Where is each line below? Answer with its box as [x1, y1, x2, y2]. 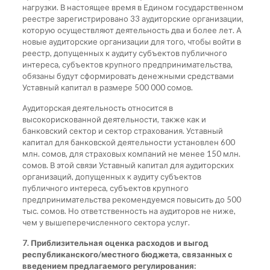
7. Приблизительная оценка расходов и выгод [22, 237, 209, 248]
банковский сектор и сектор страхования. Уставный [22, 125, 223, 136]
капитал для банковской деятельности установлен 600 [22, 137, 235, 147]
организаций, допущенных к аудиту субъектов [22, 171, 201, 181]
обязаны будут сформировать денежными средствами [22, 71, 234, 81]
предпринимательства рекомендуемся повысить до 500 [22, 194, 241, 204]
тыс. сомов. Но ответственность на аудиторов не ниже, [22, 206, 236, 216]
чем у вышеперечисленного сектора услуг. [22, 217, 190, 227]
